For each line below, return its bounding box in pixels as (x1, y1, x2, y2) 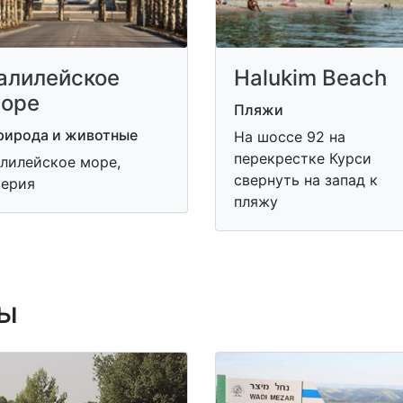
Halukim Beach (234, 65, 387, 91)
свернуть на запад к (234, 171, 378, 189)
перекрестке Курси (234, 149, 372, 167)
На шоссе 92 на (234, 128, 345, 146)
